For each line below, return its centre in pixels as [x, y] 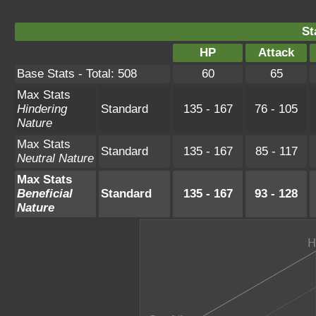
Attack [276, 53]
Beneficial [45, 194]
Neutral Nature [55, 158]
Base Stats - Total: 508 [77, 74]
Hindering [42, 109]
